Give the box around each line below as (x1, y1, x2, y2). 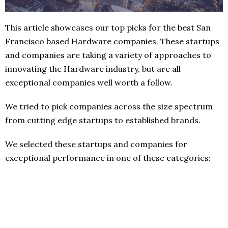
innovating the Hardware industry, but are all (5, 63, 181, 74)
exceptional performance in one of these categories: (5, 152, 211, 163)
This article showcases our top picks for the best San (5, 22, 211, 33)
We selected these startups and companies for (5, 138, 187, 149)
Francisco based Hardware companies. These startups (5, 36, 219, 46)
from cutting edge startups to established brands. (5, 115, 201, 125)
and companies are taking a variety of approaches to (5, 49, 211, 60)
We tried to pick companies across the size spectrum (5, 101, 213, 111)
